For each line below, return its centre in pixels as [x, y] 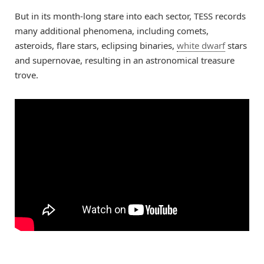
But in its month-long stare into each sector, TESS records [130, 16]
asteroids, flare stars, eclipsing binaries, [96, 46]
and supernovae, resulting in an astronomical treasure [125, 60]
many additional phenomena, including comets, [112, 31]
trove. [27, 75]
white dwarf [201, 46]
